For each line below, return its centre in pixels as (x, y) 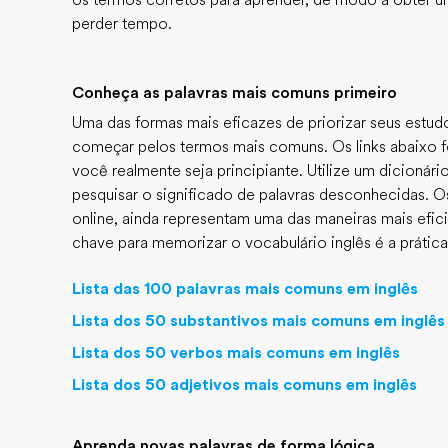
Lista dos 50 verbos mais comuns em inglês (236, 353)
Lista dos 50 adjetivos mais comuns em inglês (244, 385)
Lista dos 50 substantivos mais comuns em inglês (258, 321)
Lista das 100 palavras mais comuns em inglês (245, 289)
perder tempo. (122, 24)
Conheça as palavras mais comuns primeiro (234, 93)
